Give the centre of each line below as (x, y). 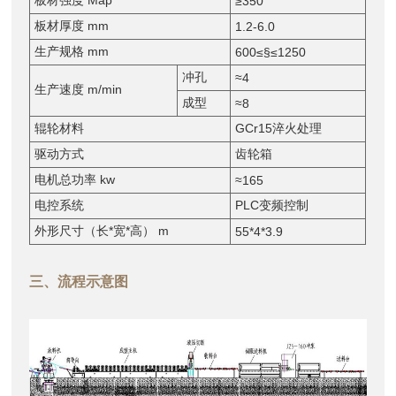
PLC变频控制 (272, 205)
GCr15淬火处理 (279, 128)
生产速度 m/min (79, 89)
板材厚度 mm (72, 25)
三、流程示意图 (79, 281)
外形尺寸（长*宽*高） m (102, 230)
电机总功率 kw (75, 179)
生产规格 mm (72, 51)
